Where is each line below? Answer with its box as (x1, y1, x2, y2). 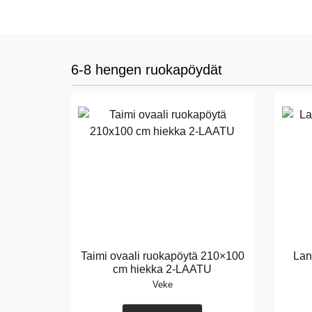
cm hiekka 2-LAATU (113, 263, 212, 275)
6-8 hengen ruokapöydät (71, 62, 222, 77)
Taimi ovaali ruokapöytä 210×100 (80, 250, 244, 262)
